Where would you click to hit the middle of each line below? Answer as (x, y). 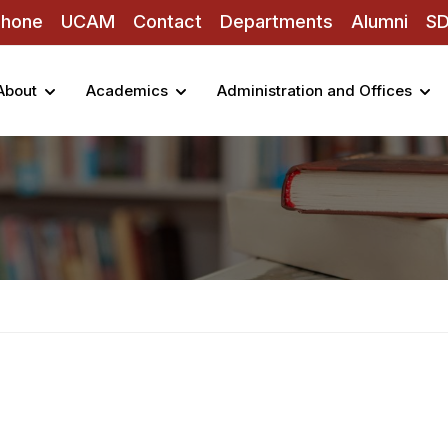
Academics (127, 90)
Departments (276, 21)
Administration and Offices (314, 90)
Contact (167, 21)
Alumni (379, 21)
